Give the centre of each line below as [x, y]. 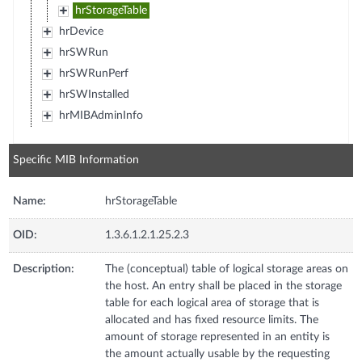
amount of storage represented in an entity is [218, 337]
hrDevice [81, 31]
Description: [44, 269]
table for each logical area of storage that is [213, 303]
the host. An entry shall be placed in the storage [224, 286]
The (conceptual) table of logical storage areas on [227, 269]
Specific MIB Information [76, 160]
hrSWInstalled [94, 94]
